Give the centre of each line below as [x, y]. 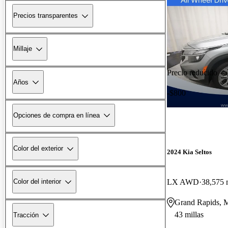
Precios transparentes [46, 16]
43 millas [189, 214]
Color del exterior [38, 149]
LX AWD [183, 182]
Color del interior [37, 182]
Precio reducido [192, 72]
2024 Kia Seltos [189, 152]
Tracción [26, 215]
